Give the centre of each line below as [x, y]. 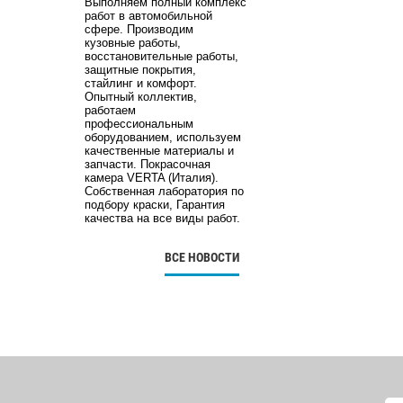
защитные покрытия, [140, 69]
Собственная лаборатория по [164, 191]
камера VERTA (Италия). [151, 177]
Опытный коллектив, [140, 96]
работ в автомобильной [148, 15]
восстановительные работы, [161, 56]
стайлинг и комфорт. [140, 83]
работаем [110, 110]
